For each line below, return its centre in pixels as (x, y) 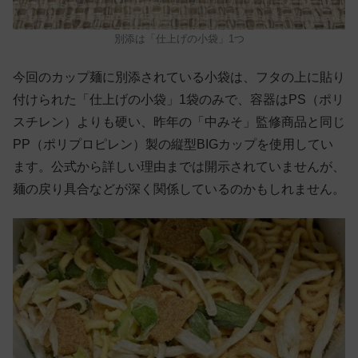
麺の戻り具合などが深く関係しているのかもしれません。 (179, 189)
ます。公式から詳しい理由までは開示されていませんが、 (179, 166)
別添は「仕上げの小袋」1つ (179, 39)
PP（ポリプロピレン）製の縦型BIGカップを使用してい (173, 144)
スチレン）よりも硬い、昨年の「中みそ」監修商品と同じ (179, 121)
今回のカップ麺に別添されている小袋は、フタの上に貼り (179, 77)
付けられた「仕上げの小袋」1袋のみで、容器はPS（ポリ (179, 99)
